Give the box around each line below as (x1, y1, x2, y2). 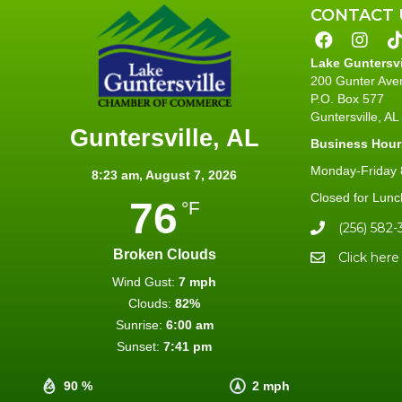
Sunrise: (115, 317, 162, 332)
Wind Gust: (112, 274, 175, 289)
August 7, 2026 (145, 167, 237, 182)
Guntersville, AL (69, 124, 259, 152)
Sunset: (117, 338, 160, 354)
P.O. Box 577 (310, 91, 384, 106)
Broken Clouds (112, 246, 216, 262)
